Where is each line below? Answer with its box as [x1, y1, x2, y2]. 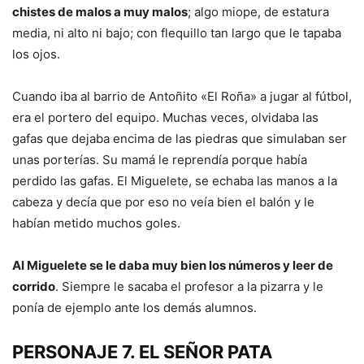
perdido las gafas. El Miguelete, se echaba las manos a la [12, 173, 337, 189]
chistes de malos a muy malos [12, 4, 188, 20]
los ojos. [12, 46, 60, 63]
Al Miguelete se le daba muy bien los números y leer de [12, 258, 333, 274]
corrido [12, 279, 55, 295]
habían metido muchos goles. [12, 215, 180, 232]
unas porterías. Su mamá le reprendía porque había [12, 152, 307, 168]
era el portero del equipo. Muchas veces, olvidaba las [12, 110, 318, 126]
